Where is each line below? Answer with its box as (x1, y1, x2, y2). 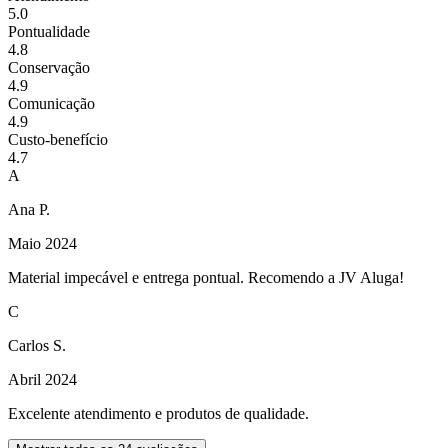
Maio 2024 (8, 235, 77, 253)
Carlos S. (8, 337, 66, 355)
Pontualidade (8, 23, 90, 41)
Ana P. (8, 201, 50, 219)
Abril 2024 (8, 371, 77, 389)
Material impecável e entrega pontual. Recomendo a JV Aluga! (8, 269, 404, 287)
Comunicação (8, 95, 95, 113)
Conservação (8, 59, 90, 77)
